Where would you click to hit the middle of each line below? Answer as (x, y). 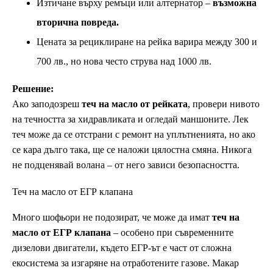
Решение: (33, 88)
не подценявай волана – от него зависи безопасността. (126, 165)
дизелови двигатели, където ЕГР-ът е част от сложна (122, 247)
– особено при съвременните (172, 232)
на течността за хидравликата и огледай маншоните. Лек (130, 119)
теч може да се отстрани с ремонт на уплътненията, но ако (134, 134)
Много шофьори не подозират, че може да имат (112, 217)
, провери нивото (224, 104)
